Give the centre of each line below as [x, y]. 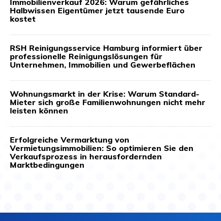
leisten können [39, 110]
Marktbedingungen [47, 165]
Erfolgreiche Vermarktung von [70, 139]
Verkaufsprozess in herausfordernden [86, 156]
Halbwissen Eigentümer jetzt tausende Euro [97, 10]
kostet [23, 18]
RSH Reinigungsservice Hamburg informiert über [106, 48]
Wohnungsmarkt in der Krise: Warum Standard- [105, 93]
